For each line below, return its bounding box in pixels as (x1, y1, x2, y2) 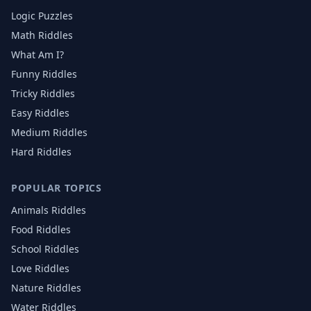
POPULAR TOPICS (11, 181, 102, 194)
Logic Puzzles (11, 9, 73, 22)
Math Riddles (11, 28, 73, 42)
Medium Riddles (11, 126, 87, 139)
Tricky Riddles (11, 87, 75, 100)
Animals (11, 203, 49, 217)
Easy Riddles (11, 106, 69, 119)
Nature (11, 281, 44, 294)
